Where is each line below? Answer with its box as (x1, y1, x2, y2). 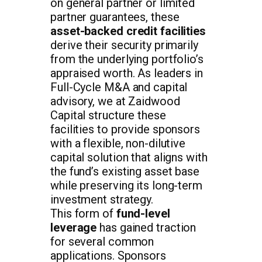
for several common (50, 234, 154, 249)
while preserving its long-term (50, 178, 202, 192)
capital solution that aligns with (50, 150, 208, 164)
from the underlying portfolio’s (50, 51, 204, 66)
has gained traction (96, 220, 196, 235)
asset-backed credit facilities (50, 23, 206, 38)
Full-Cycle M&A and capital (50, 80, 188, 94)
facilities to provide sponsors (50, 122, 200, 136)
